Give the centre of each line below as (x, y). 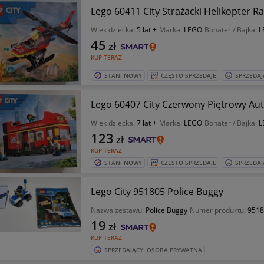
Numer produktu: (218, 210)
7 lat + (146, 123)
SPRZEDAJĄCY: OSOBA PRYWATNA (153, 250)
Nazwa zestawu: (118, 210)
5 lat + (146, 30)
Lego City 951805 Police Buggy (157, 191)
